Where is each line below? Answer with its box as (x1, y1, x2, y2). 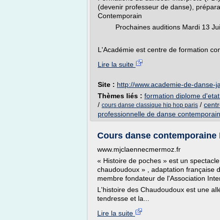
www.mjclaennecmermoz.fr (97, 145, 181, 153)
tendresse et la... (97, 194, 149, 202)
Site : (98, 81, 117, 88)
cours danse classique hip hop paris (102, 102, 198, 109)
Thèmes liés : (98, 92, 144, 100)
